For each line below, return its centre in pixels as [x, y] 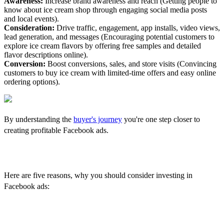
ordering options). [32, 82]
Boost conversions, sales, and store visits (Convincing [131, 64]
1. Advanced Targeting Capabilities [82, 209]
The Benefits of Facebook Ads [84, 154]
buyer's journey [98, 119]
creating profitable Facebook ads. [57, 130]
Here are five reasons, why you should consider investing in [98, 175]
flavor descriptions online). [46, 55]
